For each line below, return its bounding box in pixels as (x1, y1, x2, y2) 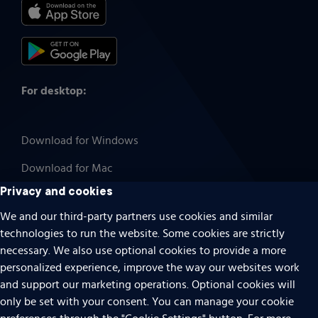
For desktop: (21, 82, 87, 101)
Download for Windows (21, 135, 138, 146)
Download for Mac (21, 163, 113, 174)
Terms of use (21, 253, 83, 264)
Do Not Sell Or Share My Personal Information (21, 301, 244, 312)
